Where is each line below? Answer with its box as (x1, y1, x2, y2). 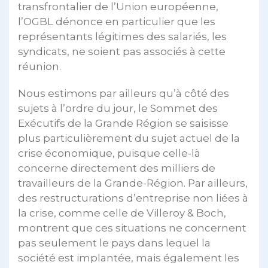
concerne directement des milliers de (18, 162, 215, 174)
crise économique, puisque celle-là (18, 147, 200, 159)
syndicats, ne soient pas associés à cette (18, 45, 226, 57)
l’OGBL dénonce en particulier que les (18, 16, 215, 28)
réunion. (18, 60, 61, 72)
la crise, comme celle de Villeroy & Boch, (18, 207, 226, 219)
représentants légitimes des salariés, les (18, 31, 227, 42)
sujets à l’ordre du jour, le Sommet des (18, 102, 218, 114)
